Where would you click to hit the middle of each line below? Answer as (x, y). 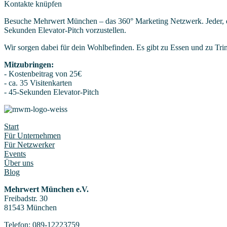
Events (15, 154)
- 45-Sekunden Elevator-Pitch (51, 92)
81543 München (30, 208)
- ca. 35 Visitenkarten (38, 83)
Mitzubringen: (29, 65)
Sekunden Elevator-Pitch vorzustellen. (65, 30)
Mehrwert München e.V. (46, 190)
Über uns (19, 163)
